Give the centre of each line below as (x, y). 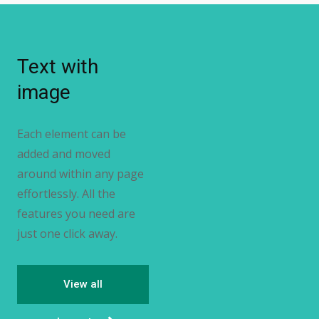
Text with (58, 66)
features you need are (76, 213)
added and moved (64, 153)
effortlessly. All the (66, 193)
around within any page (80, 173)
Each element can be (72, 134)
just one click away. (67, 233)
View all (83, 284)
